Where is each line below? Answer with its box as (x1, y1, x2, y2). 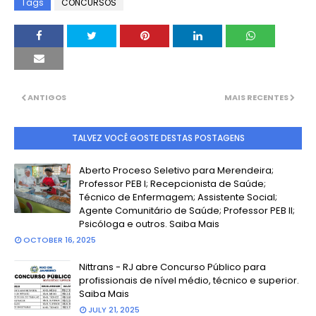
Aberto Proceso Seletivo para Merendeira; (79, 164, 274, 177)
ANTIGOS (28, 92, 66, 103)
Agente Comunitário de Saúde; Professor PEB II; (79, 204, 295, 217)
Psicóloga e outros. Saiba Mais (79, 217, 219, 231)
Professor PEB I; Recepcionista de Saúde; (79, 177, 266, 190)
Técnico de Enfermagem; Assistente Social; (79, 190, 277, 204)
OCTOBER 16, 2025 (23, 234, 96, 245)
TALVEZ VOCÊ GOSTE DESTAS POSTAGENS (71, 132, 245, 144)
